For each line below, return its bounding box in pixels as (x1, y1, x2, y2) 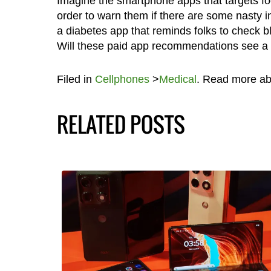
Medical (158, 73, 197, 86)
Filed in (56, 73, 95, 86)
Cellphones (94, 73, 149, 86)
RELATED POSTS (56, 108, 185, 140)
